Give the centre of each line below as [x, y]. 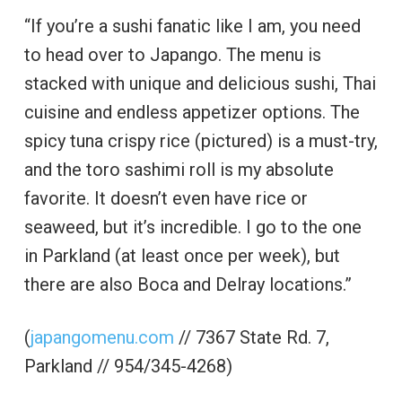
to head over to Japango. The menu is [172, 55]
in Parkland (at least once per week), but [182, 256]
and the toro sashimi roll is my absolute [179, 170]
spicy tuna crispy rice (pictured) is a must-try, [201, 141]
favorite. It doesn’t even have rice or [166, 199]
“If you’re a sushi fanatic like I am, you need [192, 26]
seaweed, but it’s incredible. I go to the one [192, 227]
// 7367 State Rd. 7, [251, 338]
